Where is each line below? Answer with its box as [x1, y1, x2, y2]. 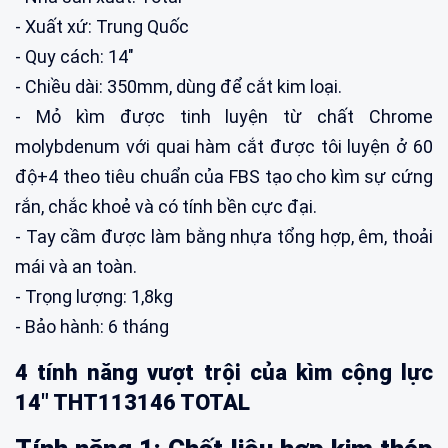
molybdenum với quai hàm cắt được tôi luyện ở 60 [15, 135, 433, 157]
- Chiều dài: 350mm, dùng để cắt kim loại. [15, 75, 342, 97]
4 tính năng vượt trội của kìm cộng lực [15, 359, 433, 385]
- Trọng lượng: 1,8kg [15, 285, 173, 307]
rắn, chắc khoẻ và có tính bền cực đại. [15, 195, 317, 217]
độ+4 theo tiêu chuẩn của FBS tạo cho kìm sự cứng [15, 165, 433, 187]
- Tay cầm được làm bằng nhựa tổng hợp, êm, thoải [15, 225, 433, 247]
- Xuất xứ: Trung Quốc [15, 15, 189, 37]
